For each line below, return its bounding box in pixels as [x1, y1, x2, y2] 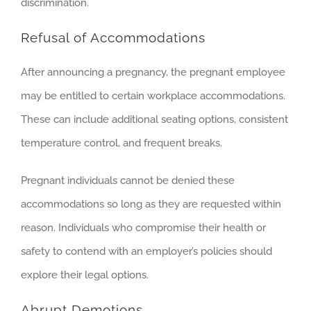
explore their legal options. [21, 269, 149, 282]
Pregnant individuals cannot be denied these [21, 174, 235, 187]
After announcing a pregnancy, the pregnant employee [21, 66, 285, 79]
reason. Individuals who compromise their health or [21, 221, 266, 235]
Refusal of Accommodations [21, 29, 205, 46]
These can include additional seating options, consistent [21, 113, 288, 126]
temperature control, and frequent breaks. [21, 137, 222, 150]
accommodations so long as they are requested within [21, 198, 281, 211]
